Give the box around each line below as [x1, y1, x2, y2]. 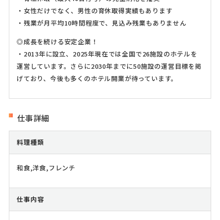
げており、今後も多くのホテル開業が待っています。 [16, 74, 178, 83]
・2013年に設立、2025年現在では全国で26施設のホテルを [16, 49, 197, 59]
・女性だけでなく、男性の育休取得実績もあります [16, 6, 173, 16]
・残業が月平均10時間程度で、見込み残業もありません [16, 18, 187, 28]
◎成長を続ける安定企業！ [16, 37, 98, 47]
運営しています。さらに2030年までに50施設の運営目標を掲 [16, 61, 202, 71]
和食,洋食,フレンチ [16, 163, 76, 173]
